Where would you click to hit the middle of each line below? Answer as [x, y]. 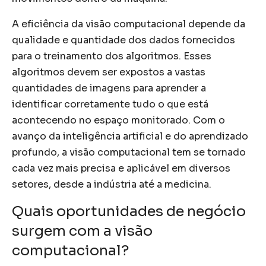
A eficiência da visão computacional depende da [129, 24]
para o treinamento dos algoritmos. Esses [112, 56]
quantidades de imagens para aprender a [109, 88]
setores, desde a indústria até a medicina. [112, 184]
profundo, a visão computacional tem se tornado [129, 152]
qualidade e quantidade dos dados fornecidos [123, 40]
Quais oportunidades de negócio [129, 211]
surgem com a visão [82, 231]
